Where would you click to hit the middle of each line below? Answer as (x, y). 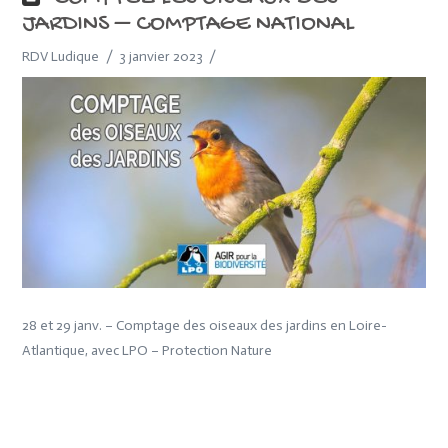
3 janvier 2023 (161, 57)
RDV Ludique (61, 57)
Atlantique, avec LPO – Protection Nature (147, 351)
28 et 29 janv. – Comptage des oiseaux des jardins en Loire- (205, 326)
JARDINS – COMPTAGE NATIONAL (188, 25)
